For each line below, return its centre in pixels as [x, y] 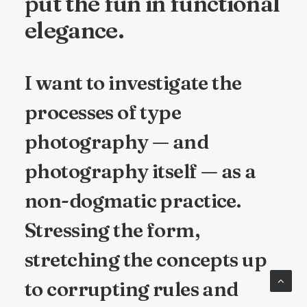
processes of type [103, 112]
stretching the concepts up [146, 259]
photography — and [117, 142]
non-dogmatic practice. [133, 200]
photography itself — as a [140, 171]
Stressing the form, [112, 230]
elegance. [74, 30]
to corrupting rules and [132, 289]
